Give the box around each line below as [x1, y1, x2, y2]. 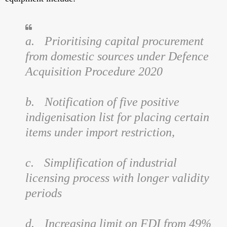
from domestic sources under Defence [25, 50, 209, 63]
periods [25, 186, 65, 200]
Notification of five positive [45, 95, 179, 109]
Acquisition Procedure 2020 [25, 65, 163, 79]
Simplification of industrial [44, 156, 177, 170]
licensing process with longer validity [25, 171, 209, 185]
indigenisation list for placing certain [25, 110, 209, 124]
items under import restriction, [25, 126, 175, 139]
